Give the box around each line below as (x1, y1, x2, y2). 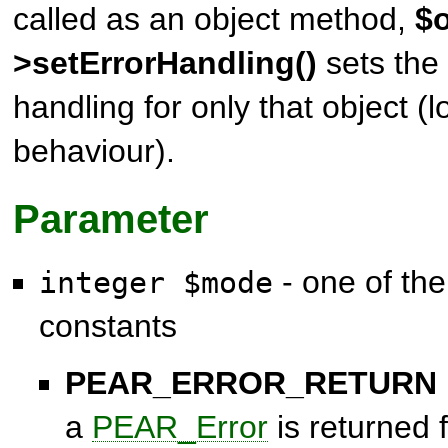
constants (39, 307, 177, 344)
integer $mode (39, 265, 273, 300)
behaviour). (13, 132, 175, 169)
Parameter (13, 196, 209, 241)
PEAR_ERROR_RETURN (65, 364, 437, 401)
